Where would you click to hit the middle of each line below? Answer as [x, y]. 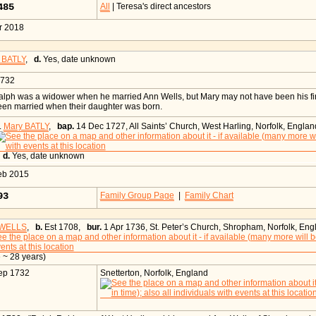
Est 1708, [64, 227]
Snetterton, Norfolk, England [154, 273]
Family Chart [209, 196]
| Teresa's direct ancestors [160, 7]
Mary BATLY [26, 127]
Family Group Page [137, 196]
